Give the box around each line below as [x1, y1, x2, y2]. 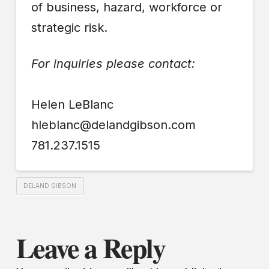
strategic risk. [31, 20, 107, 35]
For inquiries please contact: [31, 56, 195, 71]
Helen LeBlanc [31, 97, 113, 112]
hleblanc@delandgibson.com [31, 118, 196, 133]
